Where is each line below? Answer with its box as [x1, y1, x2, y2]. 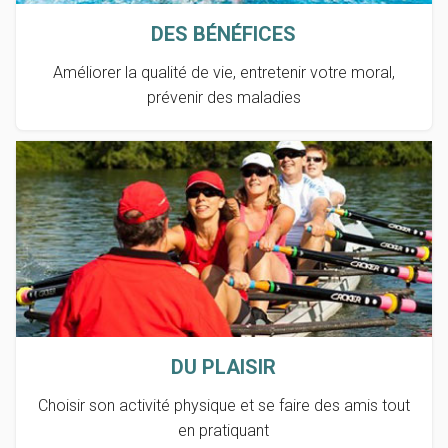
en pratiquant [178, 420, 270, 440]
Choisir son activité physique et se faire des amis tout [37, 395, 410, 415]
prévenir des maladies [146, 88, 301, 108]
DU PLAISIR [171, 354, 277, 379]
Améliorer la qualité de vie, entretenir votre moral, [52, 63, 395, 83]
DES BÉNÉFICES [151, 22, 297, 47]
